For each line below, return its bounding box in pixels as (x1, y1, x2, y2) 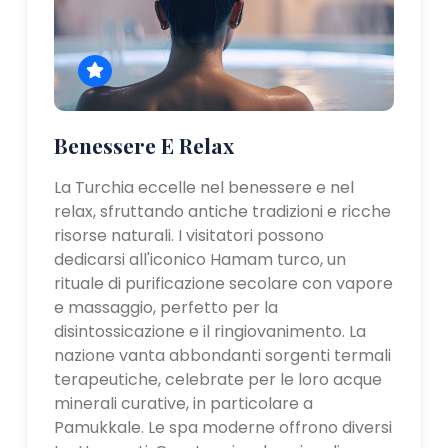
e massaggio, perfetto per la (54, 295, 279, 319)
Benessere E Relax (54, 130, 235, 159)
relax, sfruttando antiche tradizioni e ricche (54, 199, 392, 223)
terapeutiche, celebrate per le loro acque (54, 367, 383, 391)
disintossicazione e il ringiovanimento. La (54, 319, 367, 343)
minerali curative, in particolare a (54, 391, 314, 415)
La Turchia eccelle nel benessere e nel (54, 175, 355, 199)
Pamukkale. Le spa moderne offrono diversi (54, 415, 393, 439)
